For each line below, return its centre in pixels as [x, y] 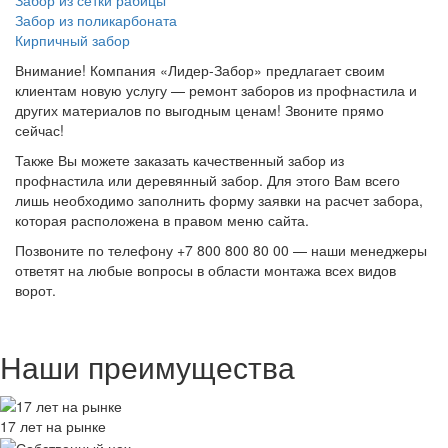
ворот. [35, 290]
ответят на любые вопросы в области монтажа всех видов [205, 270]
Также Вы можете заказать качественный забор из [179, 160]
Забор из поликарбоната [96, 20]
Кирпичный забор [72, 40]
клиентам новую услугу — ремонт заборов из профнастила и [216, 90]
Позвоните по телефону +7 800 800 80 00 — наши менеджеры [221, 250]
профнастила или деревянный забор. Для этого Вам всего [207, 180]
